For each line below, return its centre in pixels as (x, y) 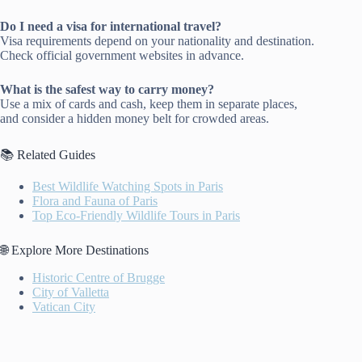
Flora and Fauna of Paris (95, 201)
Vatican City (64, 307)
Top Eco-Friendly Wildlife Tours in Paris (136, 216)
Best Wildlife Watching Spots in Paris (128, 187)
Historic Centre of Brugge (99, 278)
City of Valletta (71, 292)
